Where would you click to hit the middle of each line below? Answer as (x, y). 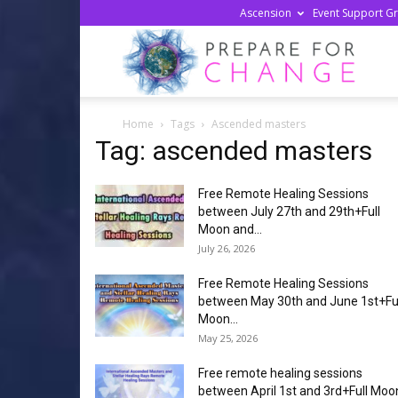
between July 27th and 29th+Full (289, 211)
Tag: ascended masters (234, 151)
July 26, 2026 (227, 248)
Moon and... (230, 229)
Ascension (266, 13)
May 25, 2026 (228, 338)
